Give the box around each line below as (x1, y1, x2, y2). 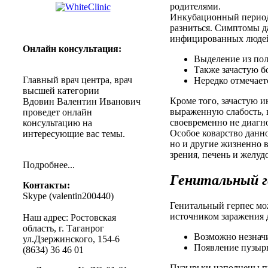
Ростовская (71, 212, 116, 223)
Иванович (99, 96, 141, 106)
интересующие (23, 128, 84, 139)
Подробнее (23, 159, 68, 170)
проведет (23, 106, 60, 117)
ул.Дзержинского (23, 233, 93, 244)
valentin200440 (52, 190, 111, 201)
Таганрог (66, 223, 104, 233)
